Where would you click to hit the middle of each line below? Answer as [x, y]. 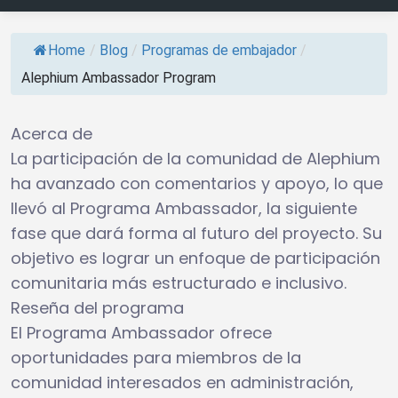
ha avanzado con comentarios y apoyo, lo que [197, 183]
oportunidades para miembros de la [156, 357]
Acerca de [52, 133]
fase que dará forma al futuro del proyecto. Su [196, 233]
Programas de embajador [219, 50]
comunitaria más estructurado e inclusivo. [179, 283]
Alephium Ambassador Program [119, 77]
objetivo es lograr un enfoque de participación [195, 258]
